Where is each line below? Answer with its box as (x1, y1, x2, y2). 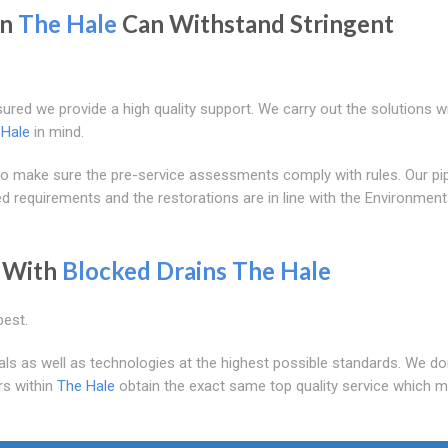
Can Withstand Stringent (117, 8, 394, 38)
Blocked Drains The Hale (62, 255, 331, 285)
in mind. (30, 122, 84, 141)
